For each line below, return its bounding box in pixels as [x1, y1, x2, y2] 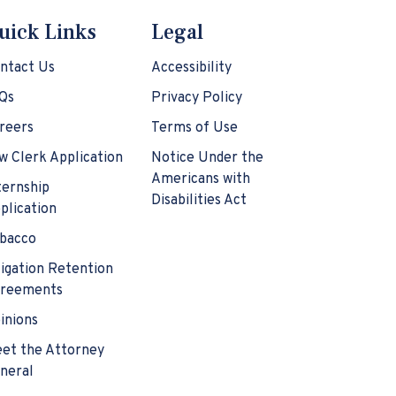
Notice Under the [151, 149, 263, 168]
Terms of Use [151, 119, 238, 138]
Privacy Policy [151, 89, 242, 108]
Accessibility [151, 59, 232, 78]
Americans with [151, 171, 250, 189]
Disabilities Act [151, 192, 247, 210]
